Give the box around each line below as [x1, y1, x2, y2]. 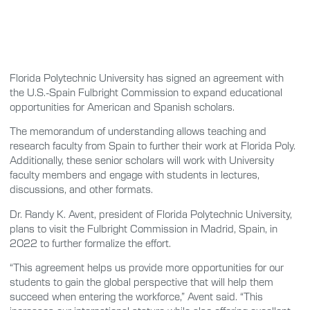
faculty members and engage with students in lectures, [10, 168, 259, 181]
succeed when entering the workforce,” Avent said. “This [10, 290, 263, 303]
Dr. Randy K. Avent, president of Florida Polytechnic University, [10, 207, 292, 220]
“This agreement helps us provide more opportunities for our [10, 261, 284, 274]
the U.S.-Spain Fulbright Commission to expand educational [10, 86, 282, 98]
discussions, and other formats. [10, 183, 153, 196]
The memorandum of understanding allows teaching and [10, 125, 266, 138]
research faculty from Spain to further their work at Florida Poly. [10, 139, 295, 152]
